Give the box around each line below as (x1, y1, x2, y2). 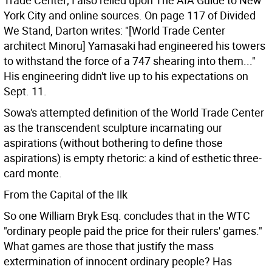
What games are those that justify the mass (4, 239, 214, 253)
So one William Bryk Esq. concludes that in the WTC (4, 208, 250, 223)
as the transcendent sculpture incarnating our (4, 120, 222, 135)
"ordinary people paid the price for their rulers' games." (4, 223, 262, 238)
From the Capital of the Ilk (4, 187, 127, 202)
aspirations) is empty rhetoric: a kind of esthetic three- (4, 151, 262, 165)
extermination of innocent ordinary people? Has (4, 254, 232, 268)
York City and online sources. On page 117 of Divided (4, 8, 256, 22)
